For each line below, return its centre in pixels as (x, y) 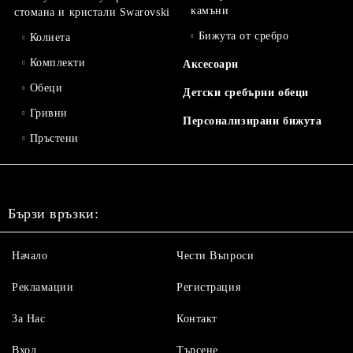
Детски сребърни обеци (246, 93)
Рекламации (43, 287)
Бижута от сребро (243, 36)
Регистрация (209, 287)
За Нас (29, 319)
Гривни (48, 113)
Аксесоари (211, 64)
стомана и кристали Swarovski (92, 12)
